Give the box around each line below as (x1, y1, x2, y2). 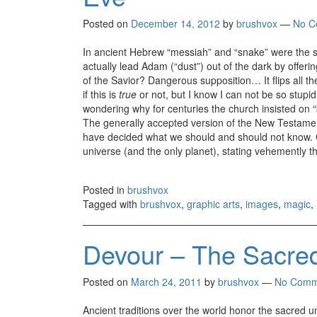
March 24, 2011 (131, 275, 202, 289)
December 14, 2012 (131, 16, 220, 31)
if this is (83, 87, 119, 102)
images (246, 197, 278, 212)
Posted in (83, 183, 127, 197)
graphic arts (187, 197, 240, 212)
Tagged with (83, 197, 140, 212)
